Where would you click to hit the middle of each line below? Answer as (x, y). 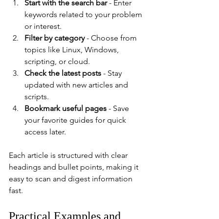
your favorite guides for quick (76, 120)
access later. (45, 131)
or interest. (43, 26)
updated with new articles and (77, 85)
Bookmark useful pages (66, 108)
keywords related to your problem (84, 14)
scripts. (37, 96)
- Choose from (112, 38)
